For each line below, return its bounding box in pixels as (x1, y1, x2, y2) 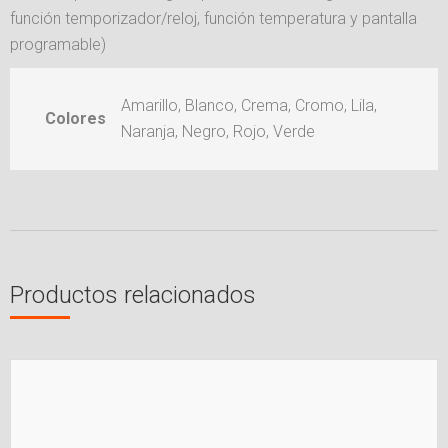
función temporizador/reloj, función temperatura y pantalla (10, 9, 417, 29)
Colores (45, 109, 106, 129)
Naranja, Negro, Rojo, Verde (121, 122, 315, 142)
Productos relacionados (10, 281, 256, 310)
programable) (10, 35, 106, 55)
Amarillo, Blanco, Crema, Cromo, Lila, (121, 96, 377, 116)
